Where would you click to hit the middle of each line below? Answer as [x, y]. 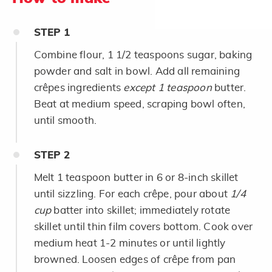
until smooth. [65, 120]
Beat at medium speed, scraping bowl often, [139, 104]
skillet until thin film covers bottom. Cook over [143, 226]
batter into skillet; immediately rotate [142, 210]
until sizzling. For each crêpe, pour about [132, 194]
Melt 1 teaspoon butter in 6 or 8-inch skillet [136, 177]
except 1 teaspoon [168, 87]
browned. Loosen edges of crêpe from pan [135, 259]
